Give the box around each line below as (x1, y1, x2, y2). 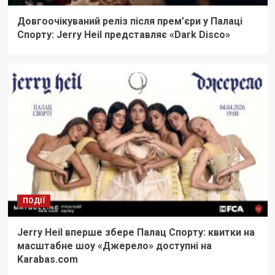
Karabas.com (17, 254, 80, 266)
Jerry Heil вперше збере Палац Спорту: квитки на (17, 227, 255, 239)
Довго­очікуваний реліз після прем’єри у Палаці (17, 15, 242, 28)
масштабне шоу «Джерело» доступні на (17, 240, 212, 252)
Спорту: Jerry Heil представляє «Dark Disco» (17, 29, 230, 41)
